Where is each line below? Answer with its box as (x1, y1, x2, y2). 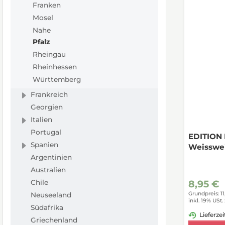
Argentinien (30, 153, 72, 162)
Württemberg (32, 75, 81, 84)
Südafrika (30, 203, 63, 212)
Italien (30, 116, 52, 124)
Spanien (30, 141, 58, 149)
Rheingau (32, 50, 66, 59)
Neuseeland (30, 191, 71, 199)
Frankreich (30, 90, 68, 99)
